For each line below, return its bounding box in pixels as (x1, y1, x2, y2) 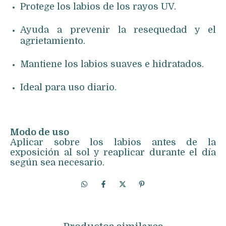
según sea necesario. (10, 157, 104, 168)
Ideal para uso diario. (20, 82, 117, 93)
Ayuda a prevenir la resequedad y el (20, 25, 216, 35)
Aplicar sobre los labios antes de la (10, 137, 216, 148)
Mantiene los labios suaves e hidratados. (20, 59, 204, 70)
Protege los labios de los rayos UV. (20, 2, 176, 12)
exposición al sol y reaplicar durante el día (10, 147, 216, 158)
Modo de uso (10, 127, 69, 138)
